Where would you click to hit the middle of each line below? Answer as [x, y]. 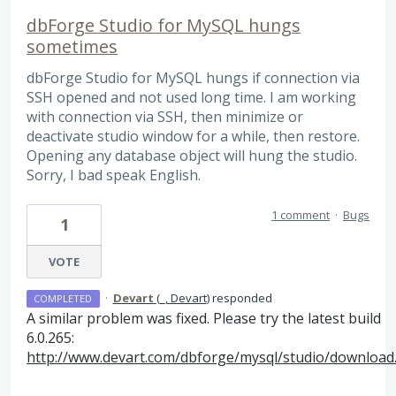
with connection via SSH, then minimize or [165, 116]
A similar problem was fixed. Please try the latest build [204, 319]
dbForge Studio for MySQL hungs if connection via [193, 77]
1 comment [301, 215]
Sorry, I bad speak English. [114, 175]
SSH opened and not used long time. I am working [191, 97]
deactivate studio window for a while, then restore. [193, 136]
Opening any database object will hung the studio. [192, 155]
